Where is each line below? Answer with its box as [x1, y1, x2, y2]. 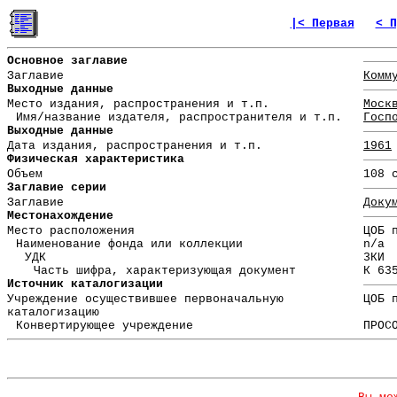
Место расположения [7, 224, 135, 238]
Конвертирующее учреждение [16, 319, 193, 333]
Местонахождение [7, 209, 113, 223]
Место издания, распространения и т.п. [7, 97, 269, 112]
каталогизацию [7, 306, 99, 320]
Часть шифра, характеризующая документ [34, 264, 296, 278]
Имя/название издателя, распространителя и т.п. [16, 111, 342, 125]
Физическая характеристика [7, 152, 184, 167]
